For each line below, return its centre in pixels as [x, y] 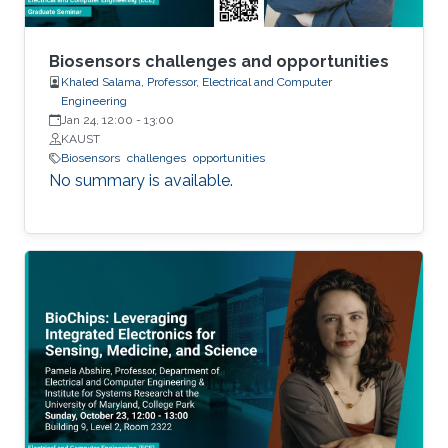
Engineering [94, 101]
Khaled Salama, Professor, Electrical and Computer [196, 82]
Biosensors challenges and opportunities [219, 62]
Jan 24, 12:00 [97, 120]
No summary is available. [141, 181]
